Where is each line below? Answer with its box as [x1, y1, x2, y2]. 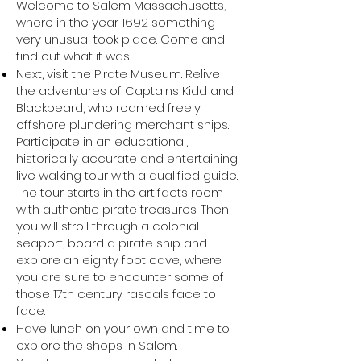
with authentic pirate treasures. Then [16, 201, 229, 218]
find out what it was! [16, 48, 132, 64]
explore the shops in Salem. [16, 337, 177, 354]
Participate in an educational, [16, 133, 188, 150]
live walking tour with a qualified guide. [16, 167, 238, 184]
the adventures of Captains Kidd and [16, 82, 234, 99]
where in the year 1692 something [16, 14, 215, 31]
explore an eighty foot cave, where [16, 251, 222, 268]
